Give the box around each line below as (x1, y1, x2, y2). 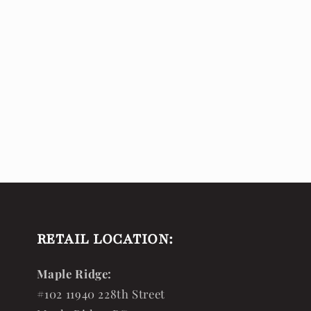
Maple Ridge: (36, 266, 112, 282)
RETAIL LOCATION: (36, 230, 174, 249)
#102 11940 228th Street (36, 286, 165, 302)
